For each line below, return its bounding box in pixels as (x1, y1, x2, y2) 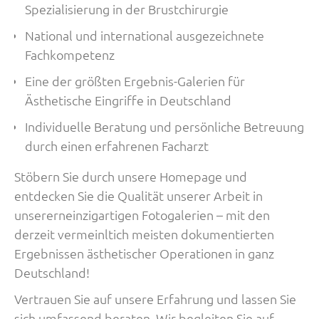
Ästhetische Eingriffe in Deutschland (25, 92, 231, 108)
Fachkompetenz (25, 46, 115, 63)
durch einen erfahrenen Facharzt (25, 137, 209, 154)
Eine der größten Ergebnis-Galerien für (25, 73, 245, 89)
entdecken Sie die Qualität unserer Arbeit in (14, 187, 263, 204)
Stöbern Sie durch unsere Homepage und (14, 168, 247, 184)
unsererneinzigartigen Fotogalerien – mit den (14, 206, 270, 223)
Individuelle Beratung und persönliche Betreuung (25, 118, 304, 135)
